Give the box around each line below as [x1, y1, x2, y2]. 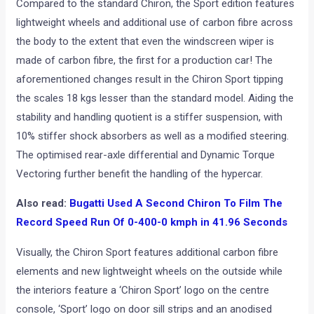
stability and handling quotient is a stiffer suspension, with [16, 110, 283, 123]
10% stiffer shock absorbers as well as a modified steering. [16, 129, 289, 142]
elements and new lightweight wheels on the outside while [16, 265, 283, 278]
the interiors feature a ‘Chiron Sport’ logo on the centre [16, 284, 270, 297]
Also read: [16, 196, 70, 210]
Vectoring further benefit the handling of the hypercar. [16, 167, 264, 180]
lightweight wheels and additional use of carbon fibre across [16, 15, 294, 29]
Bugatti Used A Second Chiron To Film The [69, 196, 283, 210]
